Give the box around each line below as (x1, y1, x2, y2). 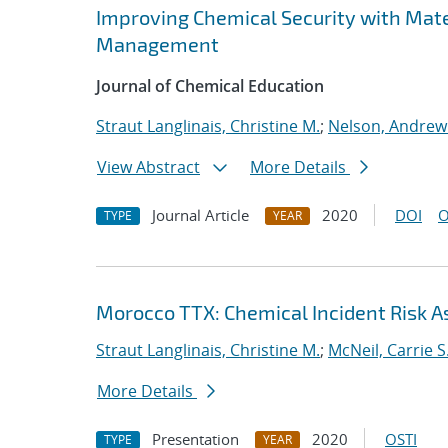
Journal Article (152, 205, 249, 225)
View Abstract (97, 156, 200, 178)
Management (96, 32, 219, 56)
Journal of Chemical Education (96, 75, 324, 97)
